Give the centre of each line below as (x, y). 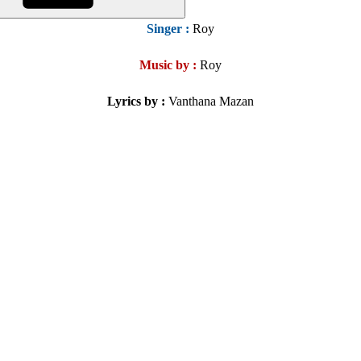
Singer (166, 29)
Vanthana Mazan (210, 102)
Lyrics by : (136, 102)
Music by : (168, 65)
